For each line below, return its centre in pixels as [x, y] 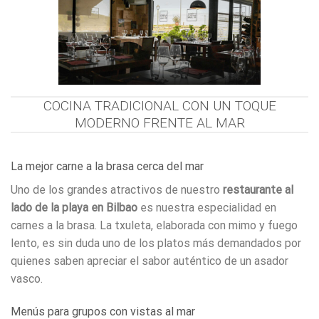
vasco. [27, 278]
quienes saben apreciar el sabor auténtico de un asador [150, 261]
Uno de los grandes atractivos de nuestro [117, 189]
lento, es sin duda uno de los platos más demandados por [156, 243]
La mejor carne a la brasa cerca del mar [107, 166]
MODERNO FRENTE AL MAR [159, 123]
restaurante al [258, 189]
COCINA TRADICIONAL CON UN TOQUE [159, 106]
